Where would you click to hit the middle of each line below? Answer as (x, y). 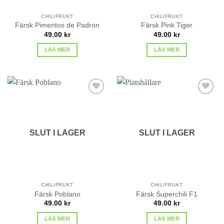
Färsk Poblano (57, 194)
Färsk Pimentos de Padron (57, 25)
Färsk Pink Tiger (167, 25)
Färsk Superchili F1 (167, 194)
